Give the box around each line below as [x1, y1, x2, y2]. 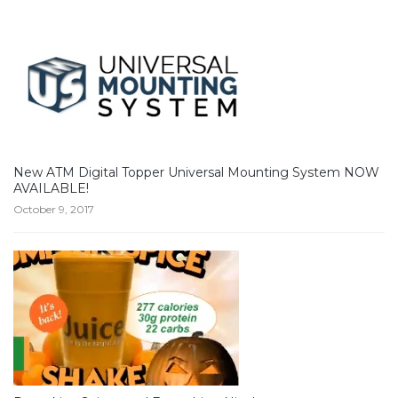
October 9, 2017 [13, 203, 94, 217]
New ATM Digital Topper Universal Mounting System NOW [13, 164, 379, 181]
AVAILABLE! [13, 180, 89, 197]
